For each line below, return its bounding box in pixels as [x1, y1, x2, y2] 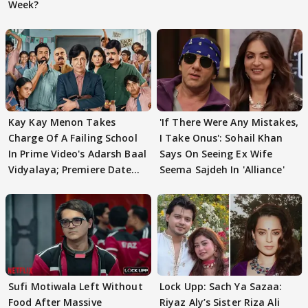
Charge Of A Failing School [8, 131, 137, 144]
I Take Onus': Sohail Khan [159, 131, 283, 144]
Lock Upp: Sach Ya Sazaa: [159, 279, 283, 293]
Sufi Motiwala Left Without [8, 279, 143, 293]
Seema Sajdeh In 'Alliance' [159, 162, 285, 176]
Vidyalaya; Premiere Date [8, 162, 132, 176]
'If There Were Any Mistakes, [159, 115, 298, 129]
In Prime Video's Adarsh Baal [8, 146, 146, 160]
